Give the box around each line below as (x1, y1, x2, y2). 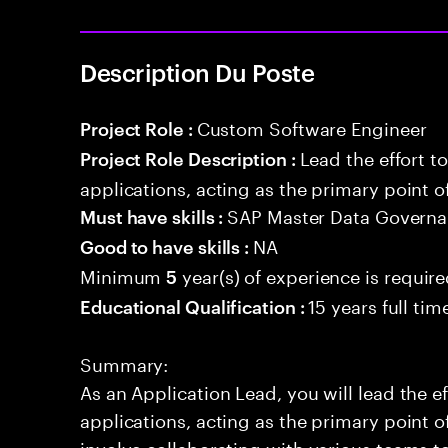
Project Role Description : (80, 145, 300, 170)
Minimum (80, 260, 167, 288)
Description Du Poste (80, 56, 315, 88)
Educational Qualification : (80, 293, 309, 318)
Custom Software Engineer (196, 112, 427, 140)
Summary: (80, 348, 169, 376)
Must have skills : (80, 203, 228, 228)
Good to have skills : (80, 233, 254, 258)
